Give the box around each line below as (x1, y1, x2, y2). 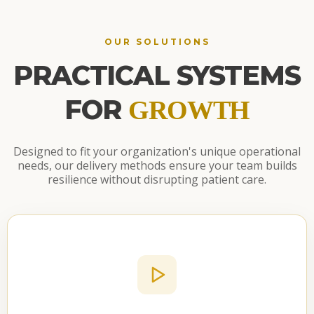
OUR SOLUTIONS (104, 36, 210, 47)
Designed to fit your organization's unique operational (13, 143, 301, 159)
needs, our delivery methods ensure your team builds (17, 157, 297, 173)
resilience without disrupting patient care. (48, 171, 266, 187)
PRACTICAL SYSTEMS (13, 58, 301, 92)
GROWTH (128, 95, 250, 125)
